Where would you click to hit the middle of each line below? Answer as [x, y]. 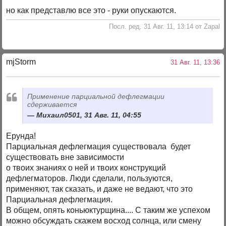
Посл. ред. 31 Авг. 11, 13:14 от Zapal [164, 26]
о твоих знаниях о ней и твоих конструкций [86, 168]
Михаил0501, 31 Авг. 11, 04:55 [89, 115]
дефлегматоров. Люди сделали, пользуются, [90, 179]
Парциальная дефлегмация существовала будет [99, 147]
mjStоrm [21, 62]
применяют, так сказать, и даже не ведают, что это [100, 189]
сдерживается [52, 104]
